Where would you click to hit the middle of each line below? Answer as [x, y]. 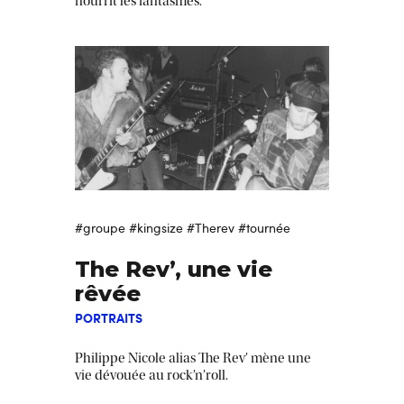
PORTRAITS [109, 318]
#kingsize [156, 228]
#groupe [100, 228]
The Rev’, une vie [174, 270]
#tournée [264, 228]
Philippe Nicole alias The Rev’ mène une [193, 358]
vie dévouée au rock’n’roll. [151, 376]
